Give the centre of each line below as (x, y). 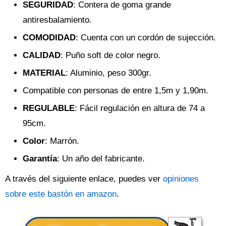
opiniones (181, 179)
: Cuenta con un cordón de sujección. (146, 38)
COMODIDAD (49, 38)
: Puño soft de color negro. (110, 55)
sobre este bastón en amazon (61, 194)
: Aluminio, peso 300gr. (108, 73)
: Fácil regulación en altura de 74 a (140, 108)
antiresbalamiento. (57, 20)
